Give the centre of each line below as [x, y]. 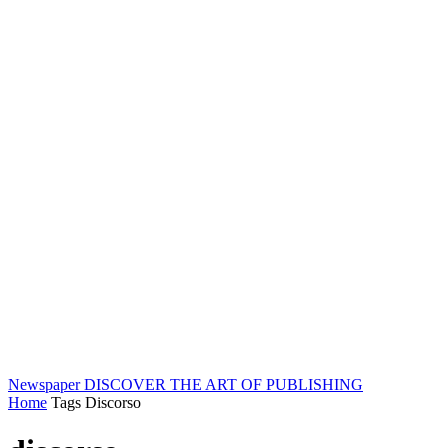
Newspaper [44, 384]
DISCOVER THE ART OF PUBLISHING [223, 384]
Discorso [113, 402]
